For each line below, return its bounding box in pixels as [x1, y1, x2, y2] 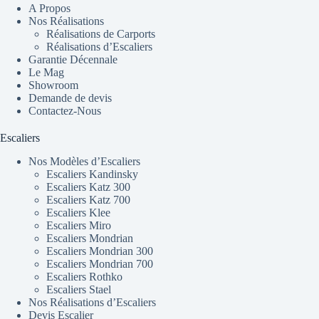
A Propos [28, 2, 70, 15]
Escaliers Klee [46, 206, 110, 219]
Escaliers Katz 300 [46, 181, 130, 194]
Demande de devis [28, 92, 112, 105]
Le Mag [28, 66, 64, 79]
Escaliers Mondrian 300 [46, 245, 153, 258]
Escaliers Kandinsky [46, 168, 138, 181]
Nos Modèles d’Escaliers [28, 155, 140, 168]
